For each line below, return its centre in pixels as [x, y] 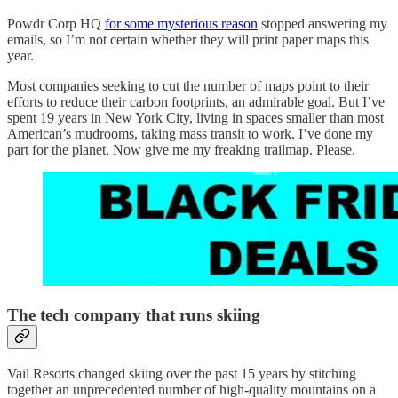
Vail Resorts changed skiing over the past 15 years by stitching [182, 374]
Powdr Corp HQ [56, 23]
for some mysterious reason [181, 23]
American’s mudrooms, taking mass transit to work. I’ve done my [190, 133]
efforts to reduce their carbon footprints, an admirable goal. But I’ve [196, 101]
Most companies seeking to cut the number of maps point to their [188, 85]
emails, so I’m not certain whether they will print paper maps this [188, 39]
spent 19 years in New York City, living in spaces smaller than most [195, 117]
